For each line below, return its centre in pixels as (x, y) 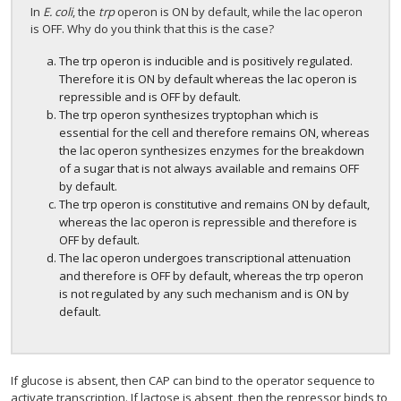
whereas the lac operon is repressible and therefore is (208, 222)
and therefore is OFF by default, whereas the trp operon (211, 276)
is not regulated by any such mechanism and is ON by (204, 294)
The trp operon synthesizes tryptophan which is (189, 115)
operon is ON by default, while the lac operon (239, 12)
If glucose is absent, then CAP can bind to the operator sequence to (193, 380)
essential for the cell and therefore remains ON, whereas (214, 132)
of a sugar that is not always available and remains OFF (209, 168)
